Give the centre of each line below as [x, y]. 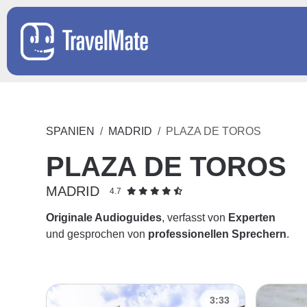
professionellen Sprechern [218, 234]
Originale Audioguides [104, 218]
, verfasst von [195, 218]
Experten [252, 218]
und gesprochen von [97, 234]
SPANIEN [71, 131]
